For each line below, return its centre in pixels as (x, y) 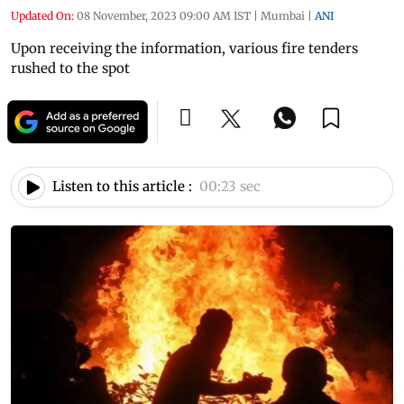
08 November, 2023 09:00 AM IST (164, 15)
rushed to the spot (70, 68)
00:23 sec (230, 187)
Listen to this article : (122, 187)
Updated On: (42, 15)
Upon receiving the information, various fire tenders (184, 48)
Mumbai (283, 15)
